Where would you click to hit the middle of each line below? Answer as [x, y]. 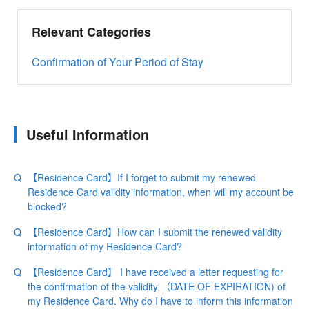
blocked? [47, 207]
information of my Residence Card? [105, 247]
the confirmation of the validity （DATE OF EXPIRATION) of [157, 287]
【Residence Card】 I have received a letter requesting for [156, 272]
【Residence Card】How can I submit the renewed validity [155, 232]
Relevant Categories [91, 32]
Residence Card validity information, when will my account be [161, 192]
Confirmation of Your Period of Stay [118, 62]
